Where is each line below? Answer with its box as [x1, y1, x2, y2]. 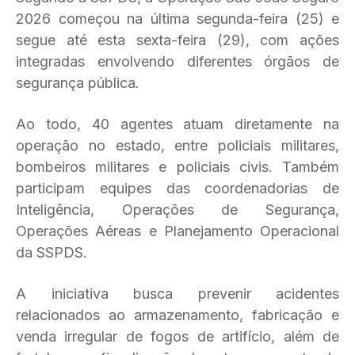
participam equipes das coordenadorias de [16, 180, 339, 197]
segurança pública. [16, 74, 139, 91]
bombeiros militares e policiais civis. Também [16, 158, 339, 175]
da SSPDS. [16, 244, 87, 261]
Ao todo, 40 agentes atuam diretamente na [16, 116, 339, 132]
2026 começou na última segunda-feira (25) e [16, 10, 339, 27]
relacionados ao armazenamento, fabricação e [16, 307, 339, 323]
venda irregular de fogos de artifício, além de [16, 328, 339, 345]
